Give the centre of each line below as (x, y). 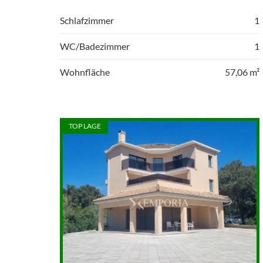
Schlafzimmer (87, 20)
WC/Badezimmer (95, 46)
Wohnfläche (85, 72)
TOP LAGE (85, 126)
